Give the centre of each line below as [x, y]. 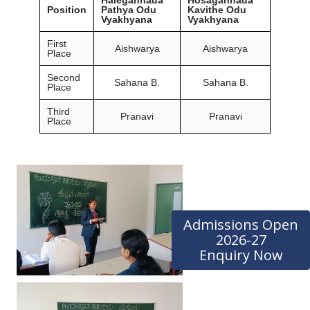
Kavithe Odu [217, 9]
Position [67, 9]
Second [64, 77]
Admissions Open [241, 224]
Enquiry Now [241, 255]
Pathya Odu [129, 9]
